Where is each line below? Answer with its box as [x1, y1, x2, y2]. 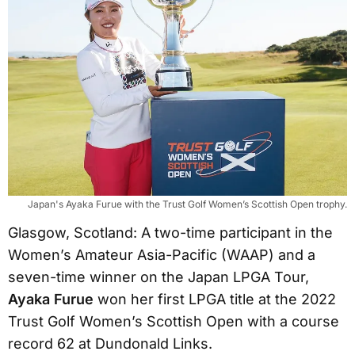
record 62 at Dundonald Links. [8, 334, 212, 352]
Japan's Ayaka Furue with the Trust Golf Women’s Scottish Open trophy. [28, 197, 347, 210]
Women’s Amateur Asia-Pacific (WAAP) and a [8, 246, 315, 263]
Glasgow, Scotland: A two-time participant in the [8, 223, 333, 241]
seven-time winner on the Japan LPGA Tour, [8, 268, 309, 285]
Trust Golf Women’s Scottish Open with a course [8, 312, 339, 330]
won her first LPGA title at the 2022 [94, 290, 336, 307]
